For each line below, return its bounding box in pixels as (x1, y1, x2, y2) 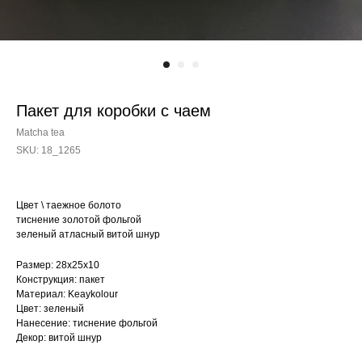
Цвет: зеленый (16, 303, 84, 314)
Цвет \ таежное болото (16, 200, 121, 211)
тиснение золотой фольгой (16, 214, 141, 225)
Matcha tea (16, 127, 65, 138)
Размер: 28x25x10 (16, 259, 99, 271)
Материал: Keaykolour (16, 288, 118, 300)
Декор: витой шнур (16, 332, 102, 343)
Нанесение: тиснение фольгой (16, 318, 158, 329)
